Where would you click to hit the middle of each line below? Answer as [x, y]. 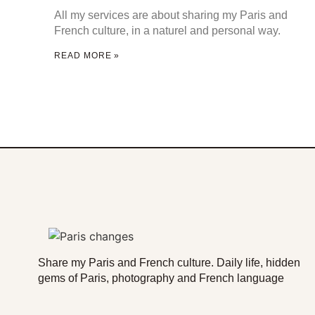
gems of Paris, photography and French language [161, 278]
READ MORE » [87, 55]
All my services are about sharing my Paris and [171, 15]
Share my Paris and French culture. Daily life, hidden [169, 262]
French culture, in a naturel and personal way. [168, 30]
